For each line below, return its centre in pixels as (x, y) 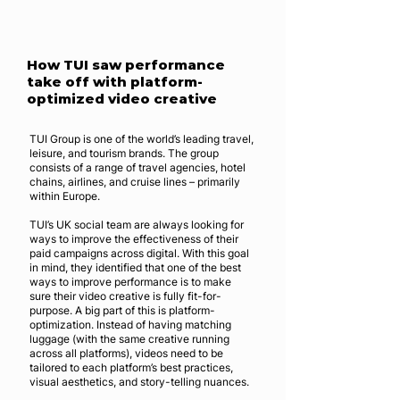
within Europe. (66, 196)
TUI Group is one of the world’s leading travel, (142, 139)
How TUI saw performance (126, 65)
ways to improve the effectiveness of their (134, 239)
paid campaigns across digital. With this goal (139, 253)
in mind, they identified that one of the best (135, 267)
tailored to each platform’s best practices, (131, 367)
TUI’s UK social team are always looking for (137, 225)
